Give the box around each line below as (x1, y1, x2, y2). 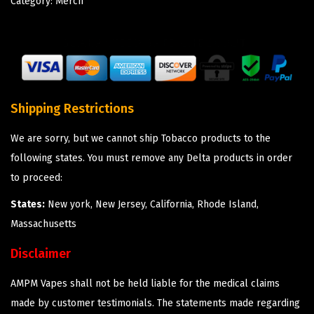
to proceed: (11, 172, 62, 184)
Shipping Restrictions (11, 101, 134, 117)
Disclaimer (11, 246, 71, 262)
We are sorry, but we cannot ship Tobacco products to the (11, 132, 271, 145)
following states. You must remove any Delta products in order (11, 152, 292, 165)
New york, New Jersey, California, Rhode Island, (45, 198, 259, 211)
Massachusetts (11, 218, 76, 231)
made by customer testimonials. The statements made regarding (11, 297, 300, 310)
